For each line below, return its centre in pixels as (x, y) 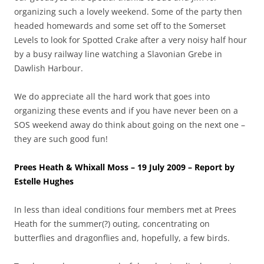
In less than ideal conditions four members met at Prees (125, 209)
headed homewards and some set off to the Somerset (120, 25)
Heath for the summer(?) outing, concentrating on (112, 223)
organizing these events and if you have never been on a (126, 110)
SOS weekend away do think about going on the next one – (130, 124)
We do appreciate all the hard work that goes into (112, 96)
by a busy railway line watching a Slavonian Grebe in (118, 54)
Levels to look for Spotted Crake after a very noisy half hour (131, 39)
